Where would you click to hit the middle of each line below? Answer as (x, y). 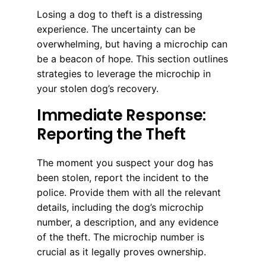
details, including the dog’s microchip (120, 207)
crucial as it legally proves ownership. (121, 251)
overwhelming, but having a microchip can (132, 44)
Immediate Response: (122, 115)
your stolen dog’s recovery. (98, 88)
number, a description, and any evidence (128, 222)
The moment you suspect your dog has (125, 162)
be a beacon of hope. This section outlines (132, 58)
